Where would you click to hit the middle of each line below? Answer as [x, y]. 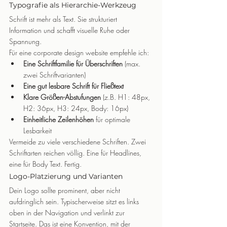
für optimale [113, 119]
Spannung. [25, 41]
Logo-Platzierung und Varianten [66, 176]
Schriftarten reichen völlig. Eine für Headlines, [76, 153]
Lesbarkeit [37, 130]
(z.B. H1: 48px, [126, 97]
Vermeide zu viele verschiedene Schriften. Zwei [79, 142]
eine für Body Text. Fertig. [45, 164]
